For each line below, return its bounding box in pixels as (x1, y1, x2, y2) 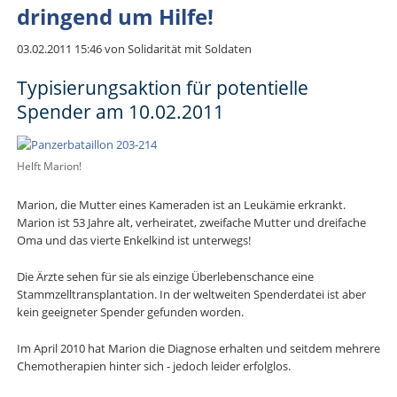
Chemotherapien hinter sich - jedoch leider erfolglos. (16, 357, 291, 374)
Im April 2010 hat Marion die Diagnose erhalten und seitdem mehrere (16, 339, 380, 356)
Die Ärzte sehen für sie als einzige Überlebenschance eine (16, 268, 314, 284)
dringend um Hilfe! (16, 2, 214, 32)
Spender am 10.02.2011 (16, 98, 224, 124)
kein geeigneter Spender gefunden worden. (16, 303, 244, 320)
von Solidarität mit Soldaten (101, 40, 252, 57)
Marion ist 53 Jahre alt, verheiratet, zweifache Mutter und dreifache (16, 214, 366, 231)
